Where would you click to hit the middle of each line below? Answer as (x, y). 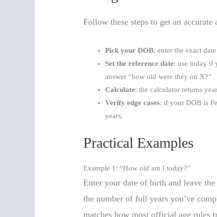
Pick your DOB (130, 50)
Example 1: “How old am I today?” (137, 168)
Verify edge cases (133, 102)
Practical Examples (139, 143)
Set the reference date (140, 63)
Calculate (120, 89)
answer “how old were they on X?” (159, 76)
